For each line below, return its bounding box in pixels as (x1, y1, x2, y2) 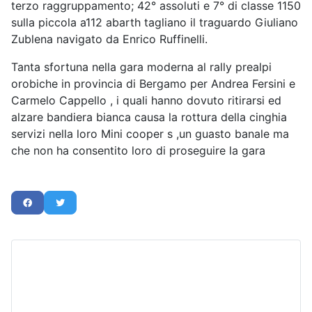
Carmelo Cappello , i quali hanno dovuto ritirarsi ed (11, 93, 281, 108)
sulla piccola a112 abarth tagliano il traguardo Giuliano (11, 15, 298, 30)
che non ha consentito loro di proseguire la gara (11, 143, 269, 158)
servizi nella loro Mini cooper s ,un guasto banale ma (11, 127, 289, 141)
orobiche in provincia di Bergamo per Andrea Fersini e (11, 77, 295, 91)
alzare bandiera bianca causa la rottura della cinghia (11, 110, 287, 125)
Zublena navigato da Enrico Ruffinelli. (11, 32, 208, 47)
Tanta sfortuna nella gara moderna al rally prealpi (11, 60, 272, 75)
